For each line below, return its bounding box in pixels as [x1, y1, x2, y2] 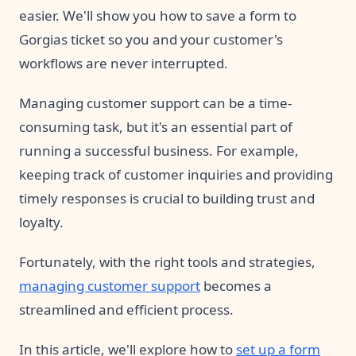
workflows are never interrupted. [19, 54, 228, 73]
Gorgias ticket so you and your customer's [19, 30, 283, 49]
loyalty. [19, 213, 64, 232]
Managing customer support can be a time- [19, 94, 292, 113]
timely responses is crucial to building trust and [19, 189, 315, 208]
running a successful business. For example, [19, 141, 299, 161]
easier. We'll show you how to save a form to [19, 6, 296, 25]
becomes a [200, 277, 272, 296]
